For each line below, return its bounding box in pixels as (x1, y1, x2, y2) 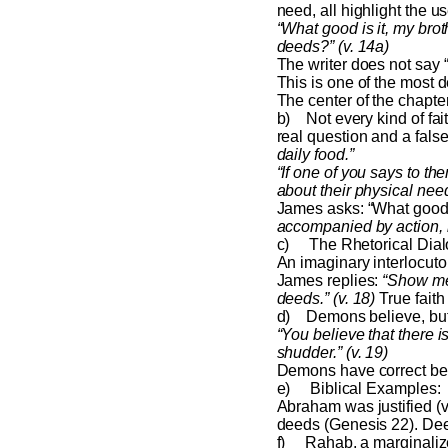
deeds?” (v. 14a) (276, 38, 390, 56)
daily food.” (276, 146, 354, 164)
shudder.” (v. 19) (276, 344, 389, 362)
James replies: (276, 272, 383, 290)
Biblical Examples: (309, 380, 441, 398)
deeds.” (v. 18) (276, 290, 376, 308)
